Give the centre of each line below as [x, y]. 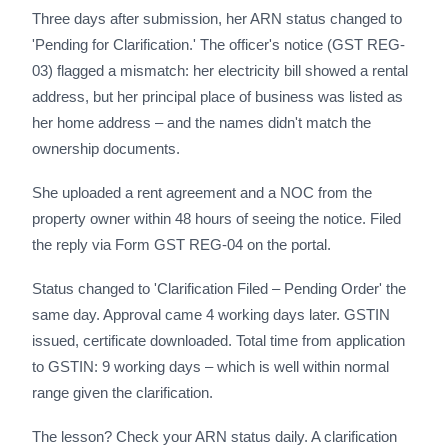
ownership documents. [106, 148]
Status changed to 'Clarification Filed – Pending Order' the [219, 288]
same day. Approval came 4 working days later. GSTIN [211, 314]
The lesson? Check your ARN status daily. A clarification [214, 436]
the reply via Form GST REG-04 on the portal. [181, 244]
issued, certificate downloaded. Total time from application [218, 340]
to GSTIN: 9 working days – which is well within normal [210, 366]
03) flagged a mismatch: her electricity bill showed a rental [220, 70]
